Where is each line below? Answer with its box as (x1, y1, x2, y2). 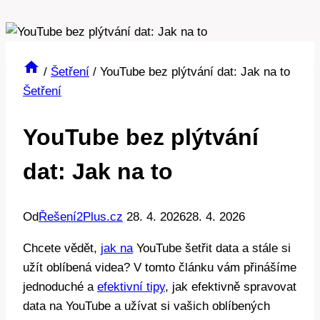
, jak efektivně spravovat (165, 280, 296, 294)
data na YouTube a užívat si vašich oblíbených (23, 299, 270, 314)
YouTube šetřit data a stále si (133, 241, 291, 256)
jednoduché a (23, 280, 97, 294)
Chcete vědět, (23, 241, 101, 256)
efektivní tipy (97, 280, 165, 294)
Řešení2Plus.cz (39, 210, 123, 224)
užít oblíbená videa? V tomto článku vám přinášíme (23, 261, 296, 275)
